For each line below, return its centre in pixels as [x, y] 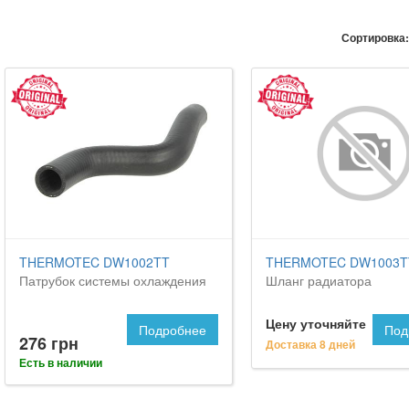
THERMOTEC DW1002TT [94, 262]
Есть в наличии [61, 362]
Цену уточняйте [315, 323]
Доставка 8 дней [310, 344]
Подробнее [172, 329]
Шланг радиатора [318, 280]
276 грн [49, 343]
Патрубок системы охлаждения [113, 280]
